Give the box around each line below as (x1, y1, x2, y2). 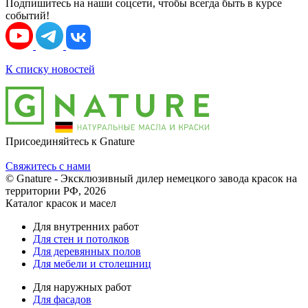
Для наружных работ (33, 280, 131, 293)
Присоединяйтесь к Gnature (5, 135, 135, 147)
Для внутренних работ (33, 220, 139, 232)
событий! (5, 9, 49, 21)
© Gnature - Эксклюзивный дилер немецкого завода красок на (5, 172, 297, 184)
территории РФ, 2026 (5, 184, 106, 197)
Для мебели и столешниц (33, 257, 151, 269)
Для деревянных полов (33, 245, 141, 257)
